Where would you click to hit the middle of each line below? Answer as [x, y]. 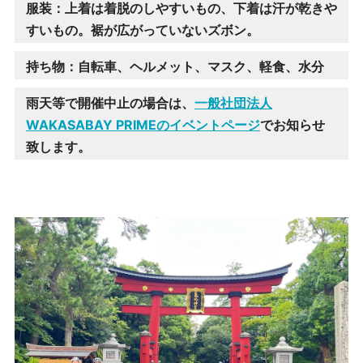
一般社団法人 [233, 102]
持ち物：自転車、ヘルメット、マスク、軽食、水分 [175, 66]
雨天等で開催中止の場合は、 [110, 102]
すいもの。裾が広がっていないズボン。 [142, 30]
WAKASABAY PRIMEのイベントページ [143, 124]
